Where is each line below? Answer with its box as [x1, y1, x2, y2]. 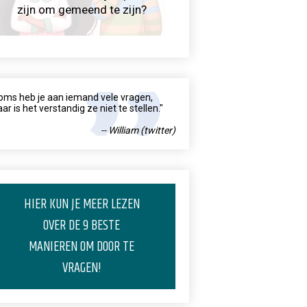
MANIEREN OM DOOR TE [29, 236, 135, 258]
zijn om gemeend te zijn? [16, 3, 147, 16]
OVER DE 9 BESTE [43, 215, 121, 236]
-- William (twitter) [101, 125, 175, 136]
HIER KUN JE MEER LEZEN [23, 194, 140, 215]
